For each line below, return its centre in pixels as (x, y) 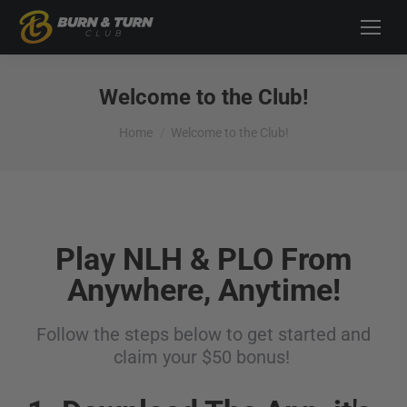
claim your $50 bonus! (203, 357)
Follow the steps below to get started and (203, 334)
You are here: (160, 124)
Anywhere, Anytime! (203, 290)
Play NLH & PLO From (203, 259)
